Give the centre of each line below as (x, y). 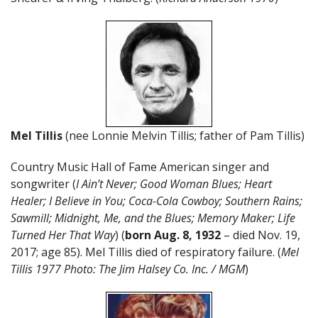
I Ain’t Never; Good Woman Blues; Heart (174, 183)
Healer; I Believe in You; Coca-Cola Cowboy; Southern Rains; (157, 201)
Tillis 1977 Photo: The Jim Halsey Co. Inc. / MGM (128, 269)
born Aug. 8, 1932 (174, 235)
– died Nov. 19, (262, 235)
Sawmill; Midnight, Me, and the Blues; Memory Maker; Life (153, 218)
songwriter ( (43, 183)
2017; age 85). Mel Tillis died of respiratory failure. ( (146, 252)
